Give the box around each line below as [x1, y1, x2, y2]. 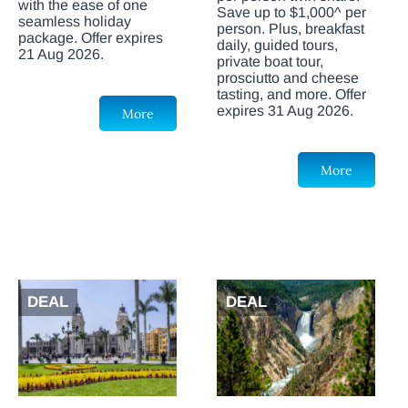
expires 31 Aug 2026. [217, 103, 353, 119]
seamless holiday [18, 14, 131, 30]
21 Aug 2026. [18, 46, 104, 63]
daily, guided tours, [217, 37, 338, 54]
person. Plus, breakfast [217, 21, 364, 37]
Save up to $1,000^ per [217, 5, 366, 21]
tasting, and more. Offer [217, 87, 366, 103]
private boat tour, [217, 54, 323, 70]
